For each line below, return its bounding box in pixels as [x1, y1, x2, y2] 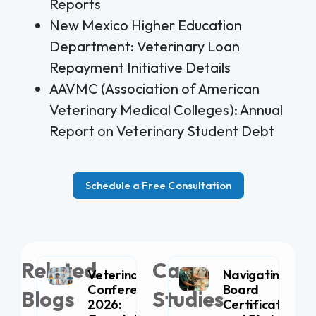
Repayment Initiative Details [49, 58, 231, 76]
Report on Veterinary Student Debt [49, 121, 274, 140]
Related [21, 256, 97, 284]
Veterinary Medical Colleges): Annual [49, 100, 283, 119]
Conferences [87, 281, 163, 298]
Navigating [222, 266, 287, 283]
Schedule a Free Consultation [85, 178, 231, 192]
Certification [222, 296, 298, 312]
